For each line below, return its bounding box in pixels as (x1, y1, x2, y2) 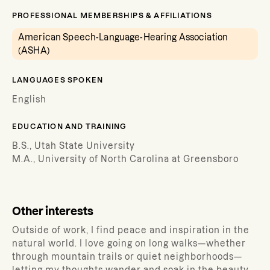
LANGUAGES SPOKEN (12, 76, 104, 84)
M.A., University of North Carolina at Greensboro (12, 154, 239, 164)
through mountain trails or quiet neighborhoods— (12, 252, 242, 262)
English (12, 95, 46, 104)
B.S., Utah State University (12, 141, 135, 151)
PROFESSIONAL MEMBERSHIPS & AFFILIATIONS (12, 11, 212, 19)
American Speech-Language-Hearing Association (18, 33, 228, 42)
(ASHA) (18, 46, 50, 55)
